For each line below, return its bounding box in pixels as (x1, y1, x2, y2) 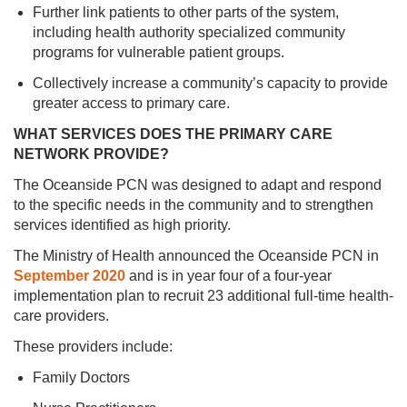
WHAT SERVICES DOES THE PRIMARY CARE (14, 126, 333, 143)
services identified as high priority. (14, 217, 234, 233)
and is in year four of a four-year (125, 268, 332, 284)
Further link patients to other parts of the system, (33, 5, 339, 21)
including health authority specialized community (33, 25, 345, 41)
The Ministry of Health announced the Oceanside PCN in (14, 248, 379, 264)
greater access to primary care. (33, 95, 233, 112)
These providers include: (14, 339, 176, 355)
